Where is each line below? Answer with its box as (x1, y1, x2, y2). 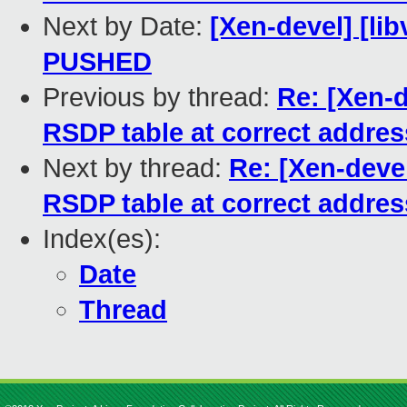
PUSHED (43, 47, 152, 77)
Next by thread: (43, 154, 229, 184)
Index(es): (43, 224, 161, 254)
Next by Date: (43, 12, 210, 42)
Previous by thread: (43, 83, 277, 113)
